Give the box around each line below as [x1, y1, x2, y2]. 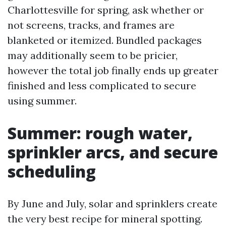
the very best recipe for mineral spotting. [8, 212, 202, 225]
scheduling [8, 160, 96, 182]
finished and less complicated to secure [8, 79, 196, 92]
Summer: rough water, [8, 122, 193, 144]
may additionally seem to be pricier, [8, 49, 178, 62]
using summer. [8, 94, 77, 107]
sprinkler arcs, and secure [8, 141, 218, 163]
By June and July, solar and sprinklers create [8, 197, 217, 210]
